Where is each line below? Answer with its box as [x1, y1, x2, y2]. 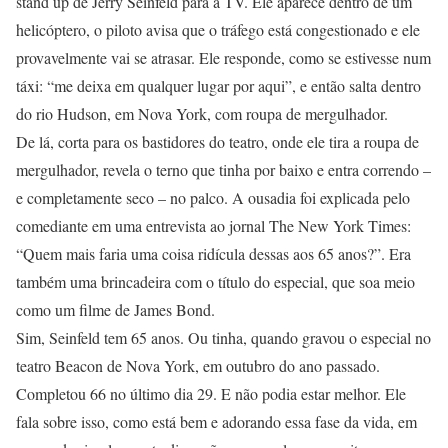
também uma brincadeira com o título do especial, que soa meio [16, 271, 415, 292]
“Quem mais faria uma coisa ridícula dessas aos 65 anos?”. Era [16, 243, 411, 264]
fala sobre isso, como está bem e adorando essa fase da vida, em [16, 411, 417, 432]
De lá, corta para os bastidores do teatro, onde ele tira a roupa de [16, 131, 419, 152]
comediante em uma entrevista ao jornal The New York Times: [16, 215, 411, 236]
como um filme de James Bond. [16, 299, 215, 320]
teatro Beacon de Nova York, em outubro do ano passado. [16, 355, 380, 376]
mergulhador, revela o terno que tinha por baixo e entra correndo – [16, 159, 431, 180]
